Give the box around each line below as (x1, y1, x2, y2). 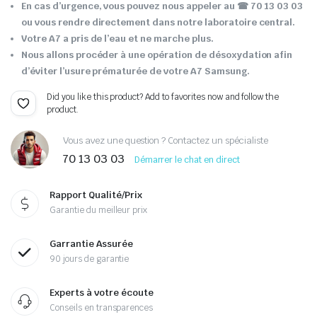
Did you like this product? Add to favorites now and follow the (47, 91, 279, 103)
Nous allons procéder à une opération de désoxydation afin (21, 49, 293, 61)
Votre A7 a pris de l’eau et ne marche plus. (21, 33, 214, 45)
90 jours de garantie (50, 253, 129, 265)
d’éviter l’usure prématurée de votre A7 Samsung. (21, 65, 250, 77)
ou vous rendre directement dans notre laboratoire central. (21, 16, 296, 28)
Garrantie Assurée (50, 238, 133, 250)
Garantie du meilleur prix (50, 204, 148, 216)
